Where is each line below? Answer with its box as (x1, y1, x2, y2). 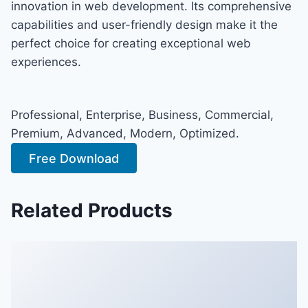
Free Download (29, 151, 120, 166)
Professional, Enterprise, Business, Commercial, (11, 107, 274, 122)
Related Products (11, 198, 173, 222)
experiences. (11, 54, 81, 69)
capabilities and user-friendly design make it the (11, 17, 278, 32)
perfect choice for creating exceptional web (11, 36, 251, 50)
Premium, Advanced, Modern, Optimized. (11, 126, 239, 140)
